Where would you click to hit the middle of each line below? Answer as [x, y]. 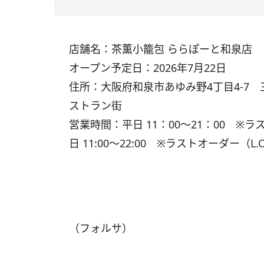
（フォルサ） [101, 228]
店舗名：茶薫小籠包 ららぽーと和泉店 [161, 49]
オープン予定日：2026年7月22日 [148, 68]
